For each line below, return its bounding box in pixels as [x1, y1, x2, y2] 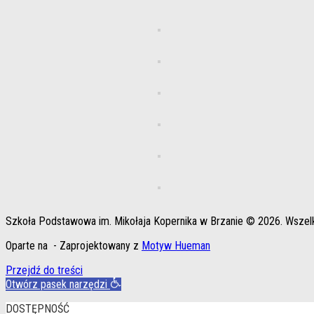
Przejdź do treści [6, 263, 83, 277]
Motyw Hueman [142, 238, 210, 252]
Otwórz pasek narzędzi [6, 277, 107, 291]
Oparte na [6, 238, 50, 252]
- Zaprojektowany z [50, 238, 142, 252]
